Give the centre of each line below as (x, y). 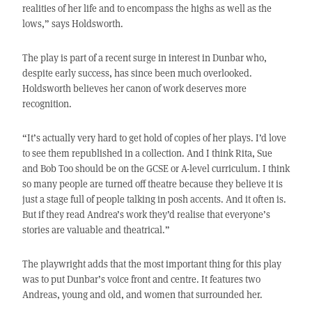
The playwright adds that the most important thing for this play (151, 264)
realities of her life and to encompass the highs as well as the (147, 8)
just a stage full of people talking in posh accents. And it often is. (154, 199)
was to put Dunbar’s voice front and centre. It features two (141, 279)
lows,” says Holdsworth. (72, 24)
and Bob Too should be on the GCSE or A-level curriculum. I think (156, 169)
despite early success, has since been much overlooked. (137, 73)
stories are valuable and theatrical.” (96, 230)
